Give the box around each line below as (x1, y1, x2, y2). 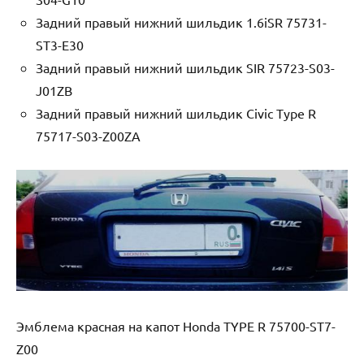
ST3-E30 (36, 36, 84, 53)
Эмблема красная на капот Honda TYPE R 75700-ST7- (16, 317, 336, 334)
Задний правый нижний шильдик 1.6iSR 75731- (36, 13, 327, 30)
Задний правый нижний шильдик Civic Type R (36, 104, 316, 121)
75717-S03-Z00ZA (36, 127, 141, 144)
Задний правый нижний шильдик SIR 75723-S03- (36, 58, 335, 76)
